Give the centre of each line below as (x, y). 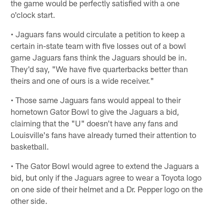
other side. (29, 200)
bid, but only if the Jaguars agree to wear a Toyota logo (106, 177)
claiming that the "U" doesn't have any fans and (94, 123)
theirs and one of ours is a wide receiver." (83, 80)
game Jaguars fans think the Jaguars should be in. (99, 57)
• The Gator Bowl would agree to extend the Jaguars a (105, 165)
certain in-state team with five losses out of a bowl (99, 45)
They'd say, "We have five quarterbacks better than (100, 69)
